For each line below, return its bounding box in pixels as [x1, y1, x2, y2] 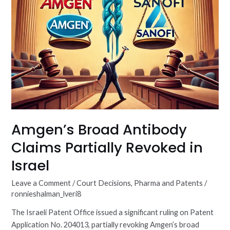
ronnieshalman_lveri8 [11, 189, 82, 198]
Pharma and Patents [134, 178, 203, 187]
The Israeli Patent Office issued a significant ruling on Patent [11, 208, 214, 217]
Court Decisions [76, 178, 131, 187]
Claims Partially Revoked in [11, 138, 203, 158]
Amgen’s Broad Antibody [11, 120, 187, 140]
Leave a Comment [11, 178, 71, 187]
